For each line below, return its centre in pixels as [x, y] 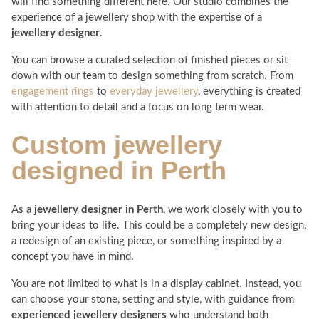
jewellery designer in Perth [99, 210]
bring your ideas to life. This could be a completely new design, [159, 226]
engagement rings [53, 92]
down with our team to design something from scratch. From [152, 76]
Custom [63, 145]
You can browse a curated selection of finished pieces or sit [150, 61]
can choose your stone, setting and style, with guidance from [153, 300]
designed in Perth [119, 171]
